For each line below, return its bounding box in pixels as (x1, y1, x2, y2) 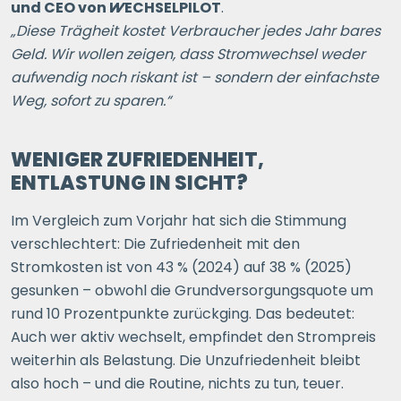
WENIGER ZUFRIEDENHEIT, (11, 146, 264, 174)
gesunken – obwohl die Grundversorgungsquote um (11, 280, 373, 301)
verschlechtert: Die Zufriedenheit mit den (11, 234, 300, 254)
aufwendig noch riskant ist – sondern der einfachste (11, 67, 379, 88)
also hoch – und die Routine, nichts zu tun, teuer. (11, 373, 344, 394)
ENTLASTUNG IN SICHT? (11, 169, 248, 197)
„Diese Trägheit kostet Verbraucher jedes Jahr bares (11, 21, 380, 41)
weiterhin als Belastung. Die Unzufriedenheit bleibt (11, 350, 361, 371)
